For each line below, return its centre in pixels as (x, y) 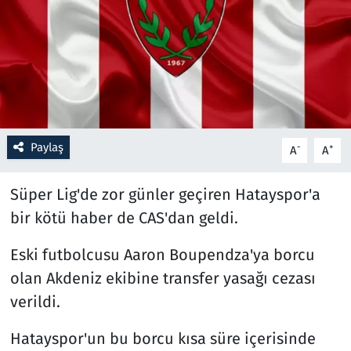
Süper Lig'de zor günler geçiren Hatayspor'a (165, 194)
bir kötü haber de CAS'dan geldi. (124, 217)
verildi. (35, 301)
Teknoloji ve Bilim (97, 276)
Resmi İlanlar (83, 36)
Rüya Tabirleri (85, 76)
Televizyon (76, 316)
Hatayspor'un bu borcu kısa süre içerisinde (163, 338)
